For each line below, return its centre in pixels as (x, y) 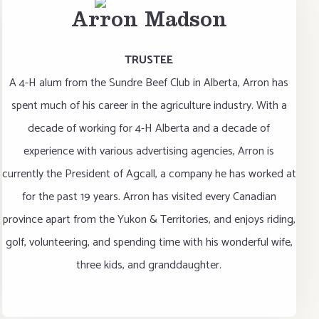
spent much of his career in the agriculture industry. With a (149, 106)
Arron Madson (149, 23)
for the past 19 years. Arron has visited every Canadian (149, 197)
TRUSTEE (149, 60)
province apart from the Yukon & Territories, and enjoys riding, (149, 220)
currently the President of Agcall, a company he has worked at (149, 174)
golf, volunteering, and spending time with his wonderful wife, (149, 242)
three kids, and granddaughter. (149, 265)
